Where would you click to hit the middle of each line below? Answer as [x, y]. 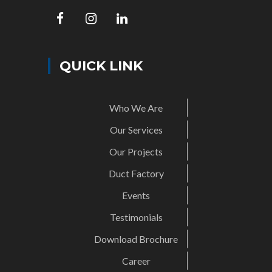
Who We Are [136, 108]
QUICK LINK [101, 66]
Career [136, 261]
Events [136, 195]
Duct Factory [136, 174]
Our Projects [136, 152]
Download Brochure [136, 239]
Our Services [136, 130]
